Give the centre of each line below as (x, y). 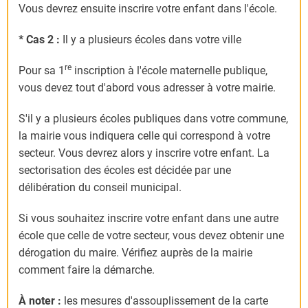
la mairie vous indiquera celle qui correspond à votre (144, 136)
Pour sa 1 (42, 71)
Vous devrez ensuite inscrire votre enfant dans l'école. (149, 9)
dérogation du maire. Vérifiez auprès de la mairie (135, 253)
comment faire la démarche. (87, 270)
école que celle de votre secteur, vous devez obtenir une (151, 236)
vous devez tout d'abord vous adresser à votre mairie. (147, 88)
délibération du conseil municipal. (100, 188)
